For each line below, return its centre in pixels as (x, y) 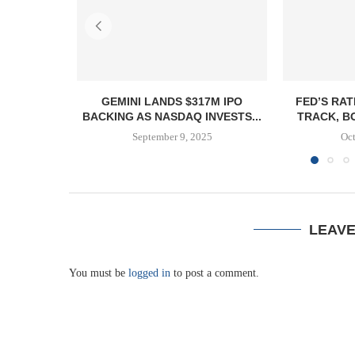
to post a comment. (215, 273)
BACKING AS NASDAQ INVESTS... (172, 116)
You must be (99, 273)
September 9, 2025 (172, 136)
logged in (149, 273)
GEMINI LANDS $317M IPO (172, 101)
